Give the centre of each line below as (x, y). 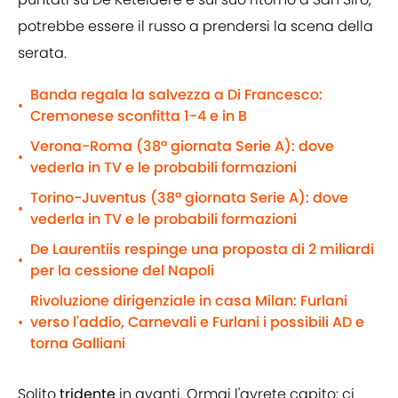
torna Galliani (78, 344)
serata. (42, 53)
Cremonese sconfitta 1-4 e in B (139, 116)
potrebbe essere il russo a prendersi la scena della (195, 27)
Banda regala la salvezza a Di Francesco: (176, 95)
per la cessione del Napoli (122, 271)
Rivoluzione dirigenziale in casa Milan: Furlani (189, 301)
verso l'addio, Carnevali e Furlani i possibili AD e (197, 322)
